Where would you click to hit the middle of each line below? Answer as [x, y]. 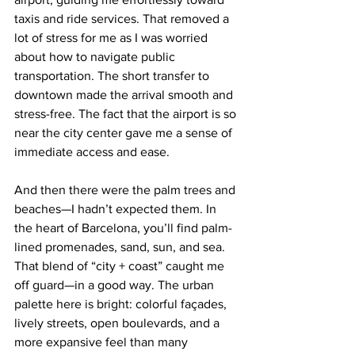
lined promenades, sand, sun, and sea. [121, 247]
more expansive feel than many [103, 342]
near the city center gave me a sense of [125, 133]
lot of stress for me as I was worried [113, 38]
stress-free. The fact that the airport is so [127, 114]
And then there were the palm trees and [126, 190]
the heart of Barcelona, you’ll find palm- [123, 228]
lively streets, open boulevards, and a [118, 323]
